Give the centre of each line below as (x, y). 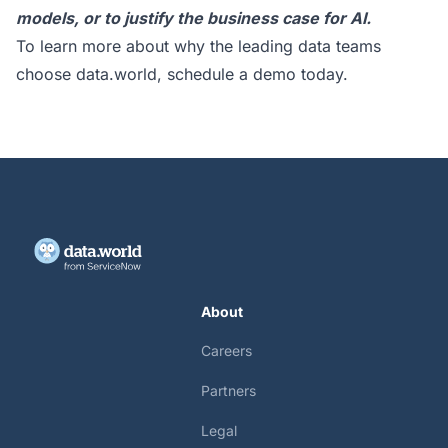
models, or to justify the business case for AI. (195, 18)
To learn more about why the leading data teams (198, 46)
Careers (226, 350)
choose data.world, (91, 74)
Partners (228, 390)
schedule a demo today (255, 74)
